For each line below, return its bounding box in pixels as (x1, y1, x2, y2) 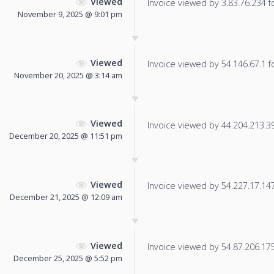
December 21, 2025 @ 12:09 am (10, 191, 122, 203)
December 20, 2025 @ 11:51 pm (9, 130, 122, 142)
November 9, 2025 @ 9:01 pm (18, 8, 122, 20)
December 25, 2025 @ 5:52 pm (13, 252, 122, 264)
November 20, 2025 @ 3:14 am (14, 69, 122, 81)
